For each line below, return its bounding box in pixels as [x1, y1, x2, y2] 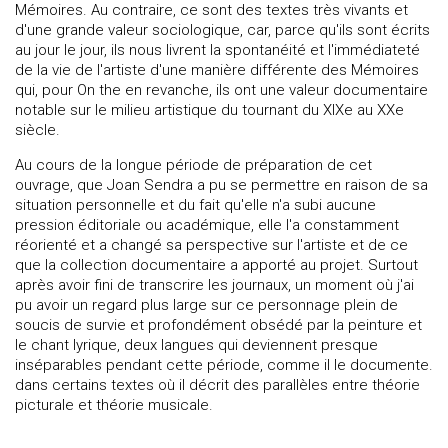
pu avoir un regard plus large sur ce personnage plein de [15, 296, 398, 315]
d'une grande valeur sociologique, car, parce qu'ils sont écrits [15, 21, 430, 40]
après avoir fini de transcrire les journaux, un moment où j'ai [15, 276, 414, 295]
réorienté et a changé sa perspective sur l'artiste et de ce [15, 236, 408, 255]
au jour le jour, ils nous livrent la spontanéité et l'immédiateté [15, 41, 420, 60]
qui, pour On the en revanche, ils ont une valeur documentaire [15, 81, 428, 100]
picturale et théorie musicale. [15, 396, 213, 415]
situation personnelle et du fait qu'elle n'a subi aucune [15, 196, 376, 215]
